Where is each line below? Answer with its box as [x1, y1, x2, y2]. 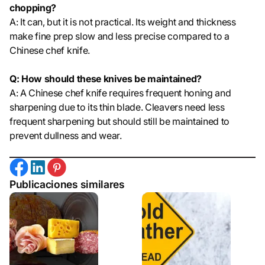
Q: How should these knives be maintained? [9, 73, 202, 85]
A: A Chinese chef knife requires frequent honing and [9, 87, 231, 99]
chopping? [9, 2, 57, 14]
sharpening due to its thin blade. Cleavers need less [9, 101, 225, 114]
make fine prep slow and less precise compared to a [9, 30, 230, 43]
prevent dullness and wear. [9, 130, 122, 142]
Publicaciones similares [9, 177, 125, 190]
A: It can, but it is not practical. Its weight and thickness [9, 16, 236, 28]
